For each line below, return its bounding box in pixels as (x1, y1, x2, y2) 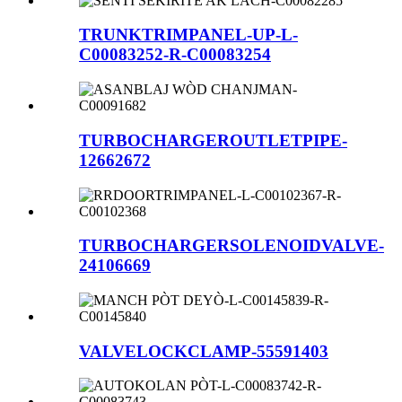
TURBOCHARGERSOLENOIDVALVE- (79, 236, 384, 256)
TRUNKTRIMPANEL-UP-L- (79, 25, 298, 45)
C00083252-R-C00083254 (79, 45, 271, 65)
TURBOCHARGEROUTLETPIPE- (79, 130, 347, 150)
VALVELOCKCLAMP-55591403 (79, 341, 328, 361)
